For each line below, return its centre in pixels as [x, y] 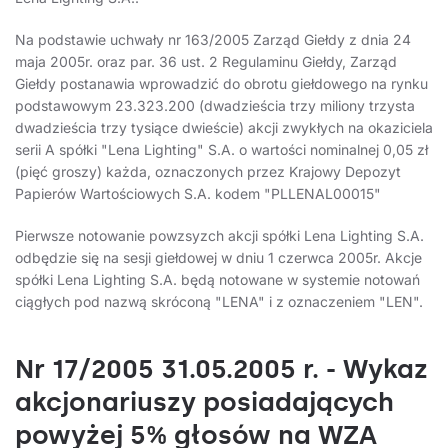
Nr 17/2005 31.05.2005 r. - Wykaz [221, 369]
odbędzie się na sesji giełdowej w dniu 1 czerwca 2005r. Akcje [218, 258]
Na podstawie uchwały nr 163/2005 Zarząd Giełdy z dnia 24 [213, 40]
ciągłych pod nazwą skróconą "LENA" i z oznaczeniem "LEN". [219, 302]
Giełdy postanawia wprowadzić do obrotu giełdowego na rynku [221, 84]
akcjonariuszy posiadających [204, 402]
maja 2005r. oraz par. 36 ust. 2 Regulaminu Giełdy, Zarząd [206, 62]
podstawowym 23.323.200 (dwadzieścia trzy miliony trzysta [215, 106]
